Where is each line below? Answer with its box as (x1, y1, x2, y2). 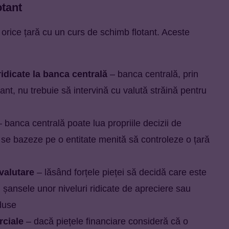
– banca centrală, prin (107, 68, 198, 79)
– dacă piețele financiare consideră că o (24, 216, 188, 226)
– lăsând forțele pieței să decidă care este (34, 167, 207, 177)
